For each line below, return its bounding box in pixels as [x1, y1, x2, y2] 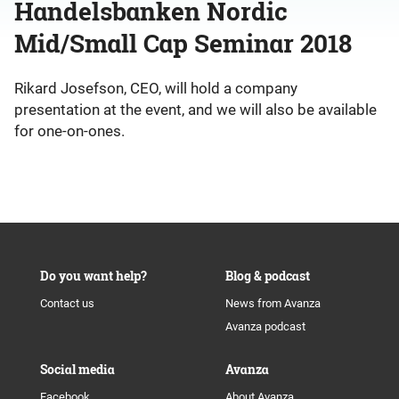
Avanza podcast [224, 320, 305, 333]
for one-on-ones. [14, 122, 125, 140]
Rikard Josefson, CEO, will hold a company [14, 79, 297, 97]
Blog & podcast [224, 267, 310, 284]
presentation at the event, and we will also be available [14, 101, 377, 118]
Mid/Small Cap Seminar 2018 [14, 27, 352, 60]
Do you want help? [40, 267, 147, 284]
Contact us [40, 297, 94, 310]
